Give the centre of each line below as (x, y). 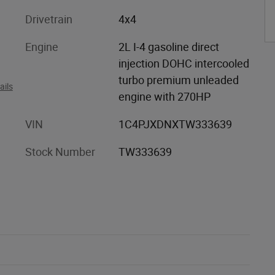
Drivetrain (49, 19)
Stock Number (60, 152)
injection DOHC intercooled (184, 63)
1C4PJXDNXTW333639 (175, 124)
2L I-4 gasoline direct (168, 47)
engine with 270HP (164, 96)
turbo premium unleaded (178, 80)
